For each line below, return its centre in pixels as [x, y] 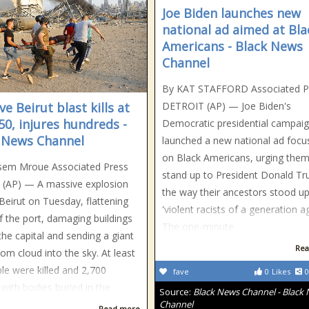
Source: [176, 292]
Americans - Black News [232, 46]
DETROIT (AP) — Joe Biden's [227, 106]
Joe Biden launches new [231, 13]
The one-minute [198, 227]
